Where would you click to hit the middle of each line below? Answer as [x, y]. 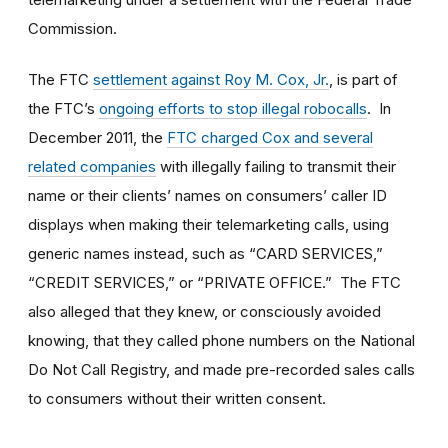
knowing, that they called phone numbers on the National [221, 340]
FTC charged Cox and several [270, 137]
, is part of [363, 79]
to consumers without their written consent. [177, 398]
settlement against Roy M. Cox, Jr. [211, 79]
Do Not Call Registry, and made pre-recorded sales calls [221, 369]
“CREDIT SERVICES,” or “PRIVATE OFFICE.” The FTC [214, 282]
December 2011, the [97, 137]
